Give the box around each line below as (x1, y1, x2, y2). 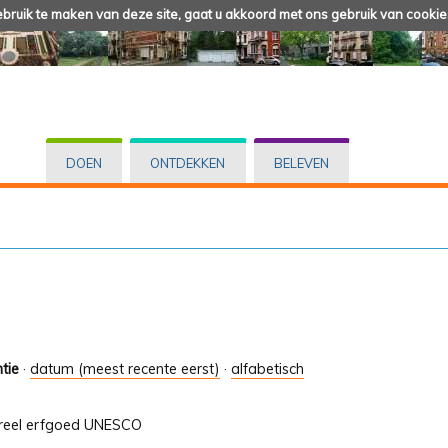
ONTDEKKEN (150, 155, 226, 172)
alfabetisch (231, 360, 304, 379)
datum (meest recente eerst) (30, 360, 220, 379)
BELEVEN (273, 155, 329, 172)
